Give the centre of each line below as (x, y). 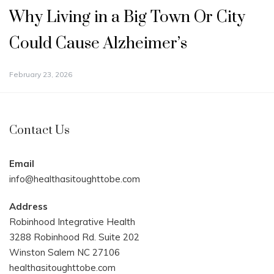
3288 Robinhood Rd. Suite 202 (74, 237)
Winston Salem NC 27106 (65, 253)
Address (28, 207)
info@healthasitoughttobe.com (75, 179)
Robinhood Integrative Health (72, 222)
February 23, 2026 (41, 75)
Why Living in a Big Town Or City (127, 18)
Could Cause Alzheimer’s (98, 44)
